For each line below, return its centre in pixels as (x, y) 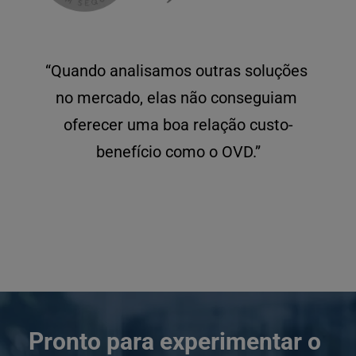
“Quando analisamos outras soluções (176, 70)
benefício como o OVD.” (178, 151)
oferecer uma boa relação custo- (178, 124)
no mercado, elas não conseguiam (176, 97)
